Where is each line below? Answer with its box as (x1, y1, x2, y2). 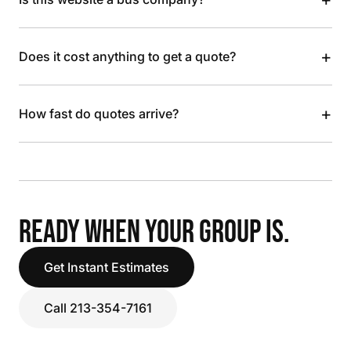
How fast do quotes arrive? (19, 106, 179, 121)
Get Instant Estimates (44, 259, 169, 275)
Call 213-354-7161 (44, 300, 152, 316)
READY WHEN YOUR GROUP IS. (19, 214, 290, 251)
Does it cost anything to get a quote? (19, 49, 236, 64)
